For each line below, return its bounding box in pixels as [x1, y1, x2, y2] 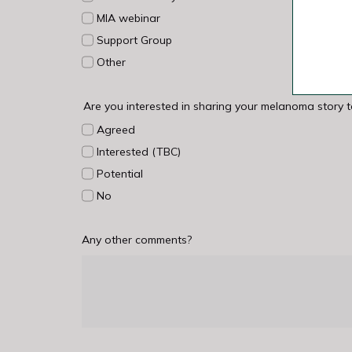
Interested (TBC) [96, 144, 181, 159]
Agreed [96, 122, 135, 137]
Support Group [96, 32, 172, 47]
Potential [96, 166, 143, 181]
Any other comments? [81, 232, 192, 247]
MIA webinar [96, 10, 160, 25]
